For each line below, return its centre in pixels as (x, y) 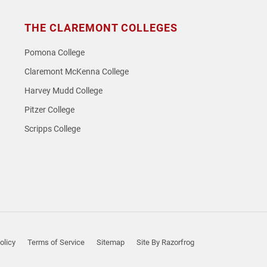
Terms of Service (56, 242)
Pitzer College (49, 110)
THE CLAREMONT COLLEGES (101, 28)
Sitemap (111, 242)
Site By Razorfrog (165, 242)
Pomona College (55, 53)
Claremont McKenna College (77, 72)
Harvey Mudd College (63, 91)
